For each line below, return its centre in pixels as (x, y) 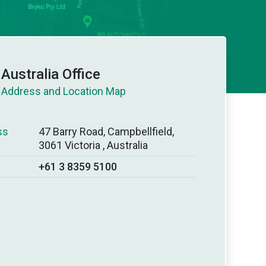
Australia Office (51, 74)
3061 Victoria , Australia (94, 145)
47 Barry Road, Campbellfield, (107, 131)
